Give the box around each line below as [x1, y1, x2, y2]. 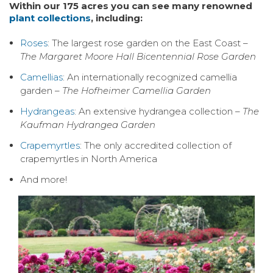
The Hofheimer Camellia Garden [62, 84, 211, 96]
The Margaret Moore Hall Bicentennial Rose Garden [19, 50, 256, 62]
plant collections [9, 12, 91, 24]
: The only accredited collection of [79, 139, 232, 151]
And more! [19, 173, 67, 185]
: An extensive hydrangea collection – [74, 105, 243, 117]
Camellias [19, 71, 63, 83]
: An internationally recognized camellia [62, 71, 237, 83]
